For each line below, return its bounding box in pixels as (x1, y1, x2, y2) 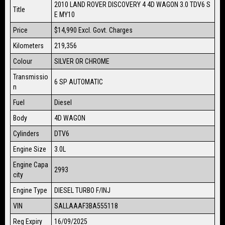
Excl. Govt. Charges (78, 26, 133, 34)
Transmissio (13, 72, 48, 81)
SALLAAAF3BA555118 (54, 201, 118, 210)
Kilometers (13, 41, 44, 50)
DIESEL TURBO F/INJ (54, 186, 110, 194)
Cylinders (13, 129, 39, 138)
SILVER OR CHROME (54, 57, 109, 65)
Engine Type (13, 186, 47, 194)
